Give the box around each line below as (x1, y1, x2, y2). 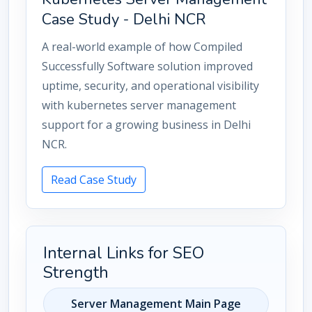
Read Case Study (51, 172, 136, 187)
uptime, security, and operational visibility (42, 78, 259, 93)
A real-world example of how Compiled (42, 39, 242, 54)
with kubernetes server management (42, 97, 236, 113)
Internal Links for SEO (43, 242, 204, 264)
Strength (43, 261, 109, 283)
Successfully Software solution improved (42, 58, 253, 74)
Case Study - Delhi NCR (42, 9, 206, 30)
